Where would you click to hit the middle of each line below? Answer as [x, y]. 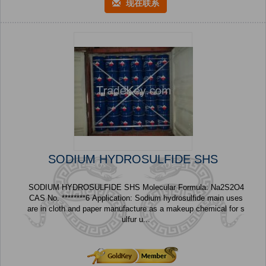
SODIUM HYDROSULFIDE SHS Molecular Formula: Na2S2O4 [76, 188]
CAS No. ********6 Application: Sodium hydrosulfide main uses [61, 198]
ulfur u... [136, 220]
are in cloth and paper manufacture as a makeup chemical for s [136, 209]
